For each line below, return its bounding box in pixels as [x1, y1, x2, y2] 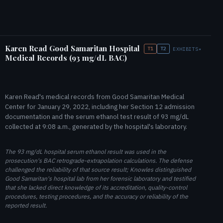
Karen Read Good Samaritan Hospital [5, 43, 140, 53]
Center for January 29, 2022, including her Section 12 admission [5, 102, 195, 111]
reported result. [5, 201, 47, 209]
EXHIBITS [173, 45, 199, 52]
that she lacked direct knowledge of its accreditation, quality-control [5, 183, 187, 191]
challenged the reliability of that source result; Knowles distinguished [5, 165, 191, 173]
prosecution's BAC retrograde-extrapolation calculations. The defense [5, 156, 193, 164]
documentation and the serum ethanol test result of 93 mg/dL [5, 112, 189, 121]
